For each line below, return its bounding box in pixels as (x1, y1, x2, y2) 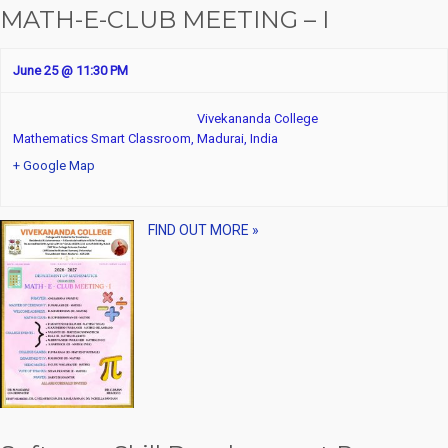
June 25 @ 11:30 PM (13, 62, 128, 78)
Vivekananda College (197, 110, 318, 126)
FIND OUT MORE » (147, 221, 259, 238)
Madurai (197, 130, 244, 146)
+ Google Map (13, 157, 95, 173)
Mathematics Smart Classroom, (13, 130, 197, 146)
